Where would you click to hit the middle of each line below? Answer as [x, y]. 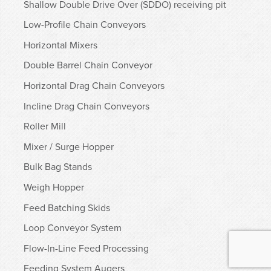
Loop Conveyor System [73, 228]
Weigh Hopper [54, 187]
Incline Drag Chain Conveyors [87, 106]
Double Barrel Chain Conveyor [88, 65]
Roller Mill [45, 126]
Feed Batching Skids [67, 207]
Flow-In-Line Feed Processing [86, 248]
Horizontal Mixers [60, 44]
